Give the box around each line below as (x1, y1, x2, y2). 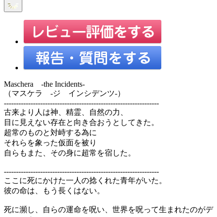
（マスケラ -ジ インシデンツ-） (4, 89, 125, 97)
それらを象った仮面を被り (4, 138, 97, 147)
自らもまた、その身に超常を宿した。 (4, 148, 136, 157)
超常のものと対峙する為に (4, 128, 97, 137)
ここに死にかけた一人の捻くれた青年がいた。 (4, 176, 167, 185)
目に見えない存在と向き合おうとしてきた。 (4, 118, 159, 126)
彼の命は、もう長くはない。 (4, 186, 105, 195)
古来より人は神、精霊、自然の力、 (4, 108, 128, 116)
